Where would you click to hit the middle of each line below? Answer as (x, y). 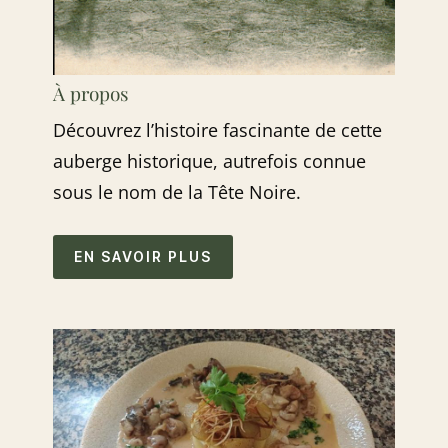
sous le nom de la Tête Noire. (177, 191)
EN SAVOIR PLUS (143, 257)
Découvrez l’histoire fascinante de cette (218, 129)
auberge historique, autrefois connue (210, 160)
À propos (91, 92)
